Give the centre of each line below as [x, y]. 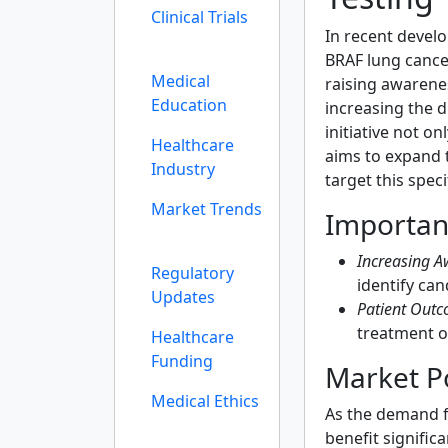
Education [189, 105]
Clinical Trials [199, 17]
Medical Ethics [205, 401]
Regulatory [192, 273]
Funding [182, 361]
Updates [183, 297]
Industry [183, 169]
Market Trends [206, 209]
